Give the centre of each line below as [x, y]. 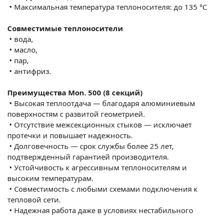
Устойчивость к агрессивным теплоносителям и [100, 167]
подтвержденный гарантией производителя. [88, 156]
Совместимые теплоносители [65, 28]
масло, [26, 49]
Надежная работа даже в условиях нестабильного [104, 210]
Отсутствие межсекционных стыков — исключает [103, 124]
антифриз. [33, 71]
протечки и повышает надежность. [70, 135]
